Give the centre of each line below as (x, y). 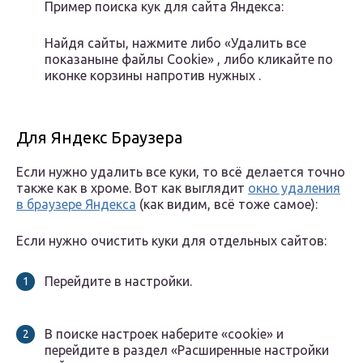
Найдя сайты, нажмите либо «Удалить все (175, 43)
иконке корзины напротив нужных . (153, 76)
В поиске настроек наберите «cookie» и (164, 334)
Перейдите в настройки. (118, 282)
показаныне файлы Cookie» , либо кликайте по (189, 60)
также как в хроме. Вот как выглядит (132, 188)
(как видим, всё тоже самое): (227, 205)
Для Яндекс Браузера (99, 138)
